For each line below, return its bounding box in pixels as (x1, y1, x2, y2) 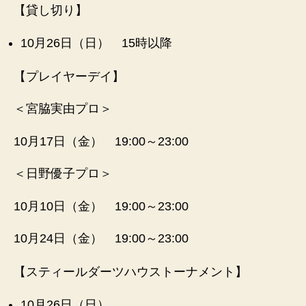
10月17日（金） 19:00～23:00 (14, 134, 189, 148)
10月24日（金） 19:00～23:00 (14, 232, 189, 245)
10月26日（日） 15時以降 (20, 36, 172, 50)
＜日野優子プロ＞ (14, 167, 112, 180)
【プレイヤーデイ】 (14, 69, 124, 83)
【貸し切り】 (14, 3, 87, 17)
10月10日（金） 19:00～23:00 (14, 199, 189, 213)
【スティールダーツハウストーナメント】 (14, 265, 247, 279)
